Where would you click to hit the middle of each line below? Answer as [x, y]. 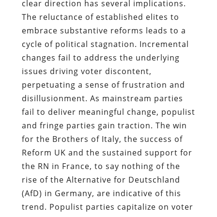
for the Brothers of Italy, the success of [102, 139]
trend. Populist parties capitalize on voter [107, 207]
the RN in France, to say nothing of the [101, 166]
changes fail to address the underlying [101, 57]
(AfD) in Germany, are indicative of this [101, 193]
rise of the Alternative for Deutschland [101, 179]
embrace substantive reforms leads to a [104, 30]
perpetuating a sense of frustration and [103, 85]
